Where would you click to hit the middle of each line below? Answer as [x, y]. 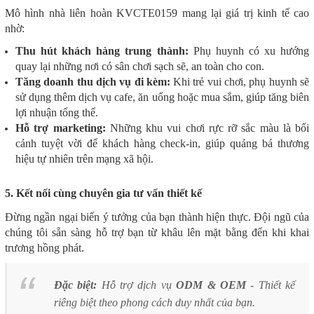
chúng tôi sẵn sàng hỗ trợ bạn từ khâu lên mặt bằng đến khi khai [157, 232]
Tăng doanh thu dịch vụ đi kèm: [93, 81]
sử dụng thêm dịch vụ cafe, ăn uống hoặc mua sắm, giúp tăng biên [162, 97]
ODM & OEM [211, 285]
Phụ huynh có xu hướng [248, 50]
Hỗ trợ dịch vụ [137, 285]
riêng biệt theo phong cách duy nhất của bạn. [155, 302]
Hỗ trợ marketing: [61, 128]
